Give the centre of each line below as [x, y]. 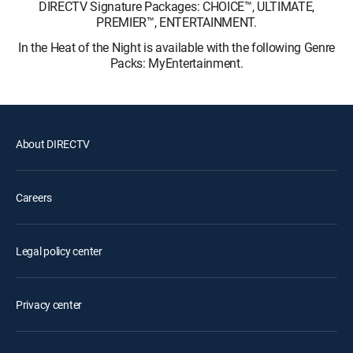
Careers [34, 197]
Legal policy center [59, 251]
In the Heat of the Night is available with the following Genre [176, 47]
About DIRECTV [53, 144]
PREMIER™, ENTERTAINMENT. [176, 22]
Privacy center [49, 305]
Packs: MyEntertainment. [176, 63]
